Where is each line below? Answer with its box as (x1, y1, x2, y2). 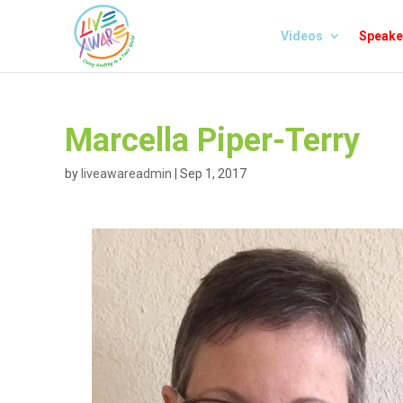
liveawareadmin (81, 166, 172, 181)
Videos (281, 29, 323, 43)
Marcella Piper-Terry (65, 121, 360, 159)
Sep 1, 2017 (180, 166, 246, 181)
